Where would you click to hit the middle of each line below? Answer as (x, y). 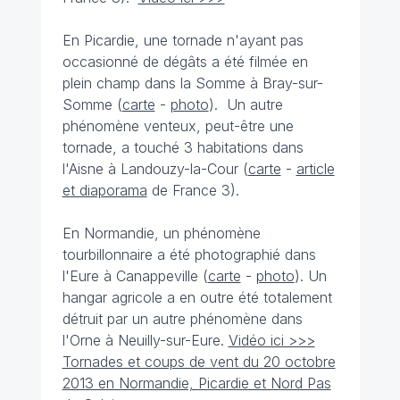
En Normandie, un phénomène (161, 233)
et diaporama (104, 190)
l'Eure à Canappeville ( (135, 276)
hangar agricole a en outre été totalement (197, 297)
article (315, 169)
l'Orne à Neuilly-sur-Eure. (145, 340)
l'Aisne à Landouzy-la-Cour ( (155, 169)
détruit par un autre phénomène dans (182, 319)
